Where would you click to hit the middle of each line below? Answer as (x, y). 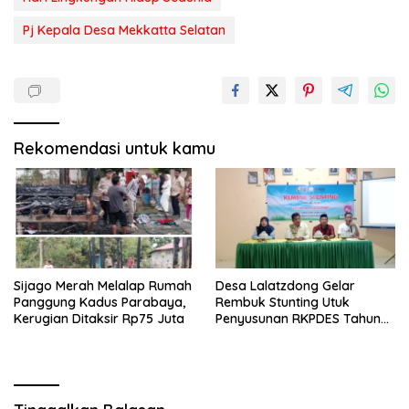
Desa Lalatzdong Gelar (285, 286)
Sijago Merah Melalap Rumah (103, 286)
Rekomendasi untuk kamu (115, 148)
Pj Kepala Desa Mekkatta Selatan (124, 30)
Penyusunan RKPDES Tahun (298, 319)
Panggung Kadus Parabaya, (100, 303)
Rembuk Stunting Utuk (283, 303)
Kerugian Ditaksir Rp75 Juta (99, 319)
